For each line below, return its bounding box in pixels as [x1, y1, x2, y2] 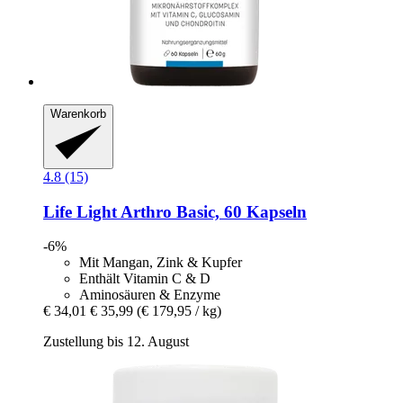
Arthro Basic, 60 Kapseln [117, 201, 307, 221]
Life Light [43, 201, 117, 221]
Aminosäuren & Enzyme [79, 287, 220, 303]
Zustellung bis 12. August [43, 334, 189, 350]
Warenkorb [50, 106, 106, 121]
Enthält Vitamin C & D [79, 271, 210, 287]
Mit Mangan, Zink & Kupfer [79, 255, 242, 271]
